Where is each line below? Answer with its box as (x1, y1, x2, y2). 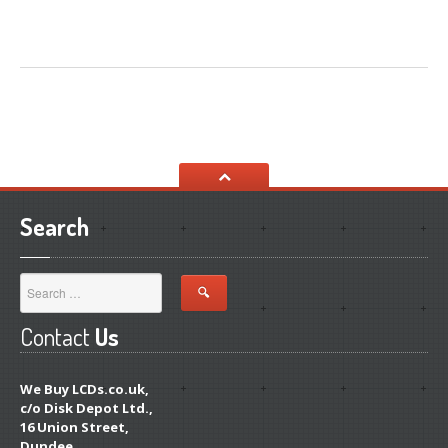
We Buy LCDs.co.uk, (20, 380, 149, 399)
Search (20, 211, 89, 243)
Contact (20, 321, 90, 353)
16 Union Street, (20, 418, 129, 437)
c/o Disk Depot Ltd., (20, 399, 153, 418)
